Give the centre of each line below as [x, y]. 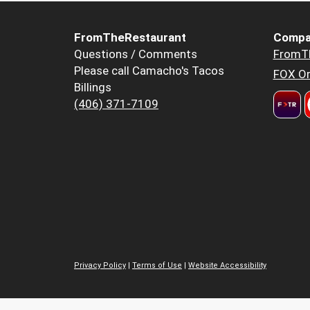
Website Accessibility [227, 265]
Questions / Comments [136, 54]
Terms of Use [157, 265]
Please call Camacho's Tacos [149, 71]
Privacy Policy [100, 265]
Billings [93, 88]
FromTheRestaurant [130, 38]
